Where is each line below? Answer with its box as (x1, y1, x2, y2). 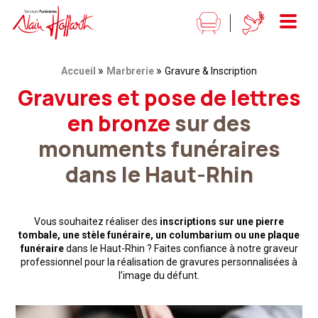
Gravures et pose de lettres (17, 83, 301, 112)
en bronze (67, 109, 170, 138)
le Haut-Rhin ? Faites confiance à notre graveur (89, 243, 298, 254)
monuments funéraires (38, 134, 280, 163)
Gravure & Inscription (165, 65, 257, 77)
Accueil (61, 65, 96, 77)
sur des (170, 109, 251, 138)
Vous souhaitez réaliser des (34, 216, 160, 227)
